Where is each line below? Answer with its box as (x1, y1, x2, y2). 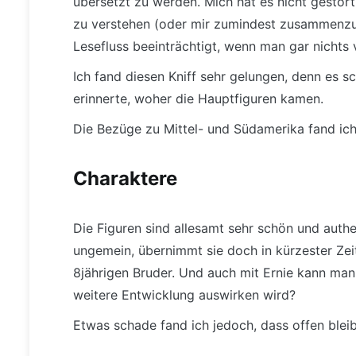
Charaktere (73, 167, 177, 191)
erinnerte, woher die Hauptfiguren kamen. (73, 91, 323, 107)
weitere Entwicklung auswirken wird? (73, 287, 296, 304)
